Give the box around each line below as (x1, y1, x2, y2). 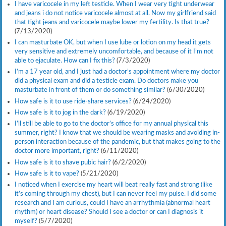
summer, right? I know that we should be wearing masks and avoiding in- (14, 129, 220, 137)
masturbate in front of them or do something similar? (14, 86, 165, 94)
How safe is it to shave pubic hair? (14, 158, 111, 166)
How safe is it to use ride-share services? (14, 97, 132, 105)
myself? (14, 217, 37, 225)
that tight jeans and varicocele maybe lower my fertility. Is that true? (14, 18, 209, 26)
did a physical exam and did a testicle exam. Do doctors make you (14, 77, 198, 85)
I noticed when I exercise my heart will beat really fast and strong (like (14, 181, 212, 189)
